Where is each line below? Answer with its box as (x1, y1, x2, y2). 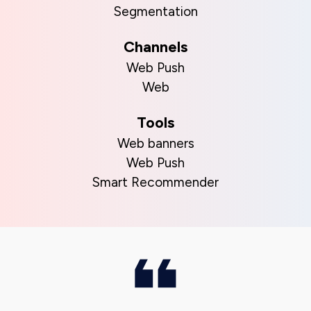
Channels (124, 37, 187, 56)
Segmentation (113, 3, 198, 19)
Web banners (117, 135, 194, 151)
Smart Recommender (92, 174, 219, 190)
